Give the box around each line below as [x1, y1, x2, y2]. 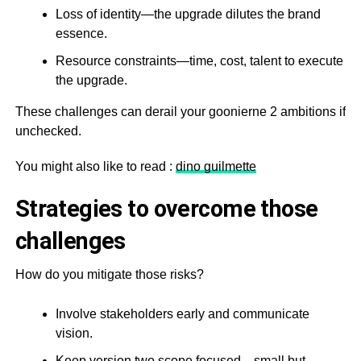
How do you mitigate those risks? [15, 267, 204, 281]
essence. [55, 26, 107, 40]
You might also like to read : [15, 159, 176, 173]
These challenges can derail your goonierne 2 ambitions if [15, 104, 346, 118]
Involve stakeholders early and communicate [55, 306, 309, 321]
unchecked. [15, 123, 81, 138]
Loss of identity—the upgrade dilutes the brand [55, 6, 321, 21]
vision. [55, 326, 93, 340]
